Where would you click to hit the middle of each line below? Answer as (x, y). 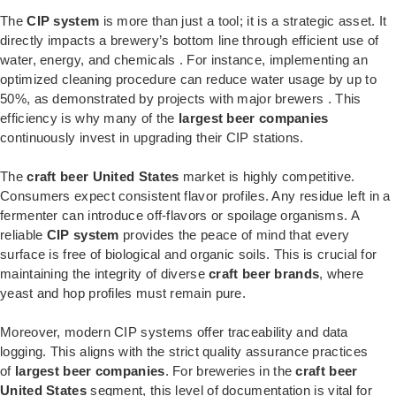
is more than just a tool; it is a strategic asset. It (243, 21)
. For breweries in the (230, 371)
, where (342, 274)
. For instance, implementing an (274, 60)
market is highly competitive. (267, 177)
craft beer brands (264, 274)
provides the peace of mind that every (234, 235)
